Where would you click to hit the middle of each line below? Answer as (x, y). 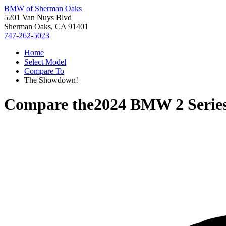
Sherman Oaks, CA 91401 (46, 26)
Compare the (49, 105)
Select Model (45, 62)
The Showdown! (51, 80)
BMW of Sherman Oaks (43, 8)
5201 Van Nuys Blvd (38, 17)
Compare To (44, 71)
